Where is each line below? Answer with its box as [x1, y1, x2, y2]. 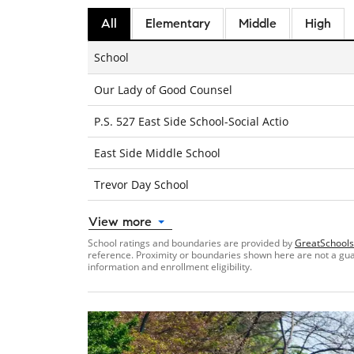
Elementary [145, 16, 210, 32]
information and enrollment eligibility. [88, 260, 252, 274]
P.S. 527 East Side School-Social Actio [94, 114, 288, 130]
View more [88, 214, 152, 230]
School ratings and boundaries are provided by [88, 236, 295, 250]
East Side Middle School [94, 145, 220, 161]
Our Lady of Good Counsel [94, 82, 232, 98]
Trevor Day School [94, 177, 189, 193]
